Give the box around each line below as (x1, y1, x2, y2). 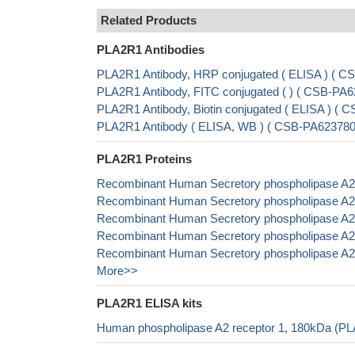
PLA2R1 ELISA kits (97, 296, 202, 310)
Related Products (101, 13, 197, 27)
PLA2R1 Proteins (97, 152, 192, 166)
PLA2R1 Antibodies (97, 43, 204, 56)
